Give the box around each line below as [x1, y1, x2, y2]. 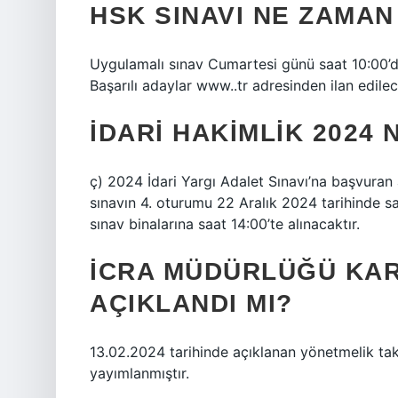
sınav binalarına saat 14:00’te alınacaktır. [90, 215, 360, 233]
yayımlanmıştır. [90, 364, 189, 382]
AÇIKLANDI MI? [90, 290, 293, 317]
